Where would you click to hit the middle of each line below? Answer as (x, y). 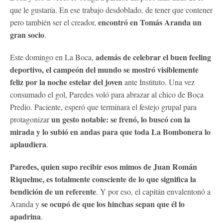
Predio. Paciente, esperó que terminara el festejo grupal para (103, 107)
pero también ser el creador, (54, 22)
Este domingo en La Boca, (53, 57)
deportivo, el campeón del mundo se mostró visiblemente (104, 69)
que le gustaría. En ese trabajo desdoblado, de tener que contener (111, 9)
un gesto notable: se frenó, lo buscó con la (121, 119)
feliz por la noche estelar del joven (66, 82)
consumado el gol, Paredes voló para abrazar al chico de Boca (107, 94)
